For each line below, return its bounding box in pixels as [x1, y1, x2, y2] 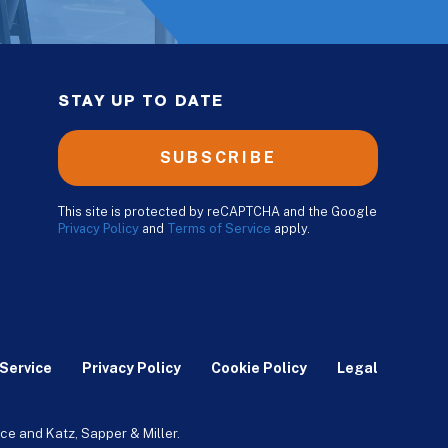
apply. [271, 221, 310, 237]
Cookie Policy [211, 360, 307, 377]
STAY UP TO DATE [58, 94, 224, 111]
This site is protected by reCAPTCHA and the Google [58, 204, 377, 220]
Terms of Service [167, 221, 271, 237]
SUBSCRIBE [159, 148, 277, 168]
